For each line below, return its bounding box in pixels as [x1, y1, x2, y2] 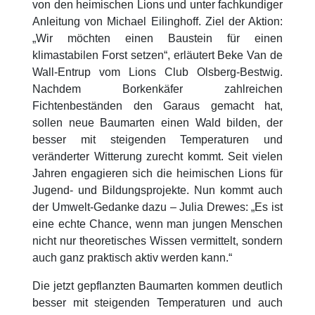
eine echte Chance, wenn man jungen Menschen [32, 218, 283, 230]
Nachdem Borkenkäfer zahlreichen [32, 83, 283, 95]
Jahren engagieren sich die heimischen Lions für [32, 167, 283, 179]
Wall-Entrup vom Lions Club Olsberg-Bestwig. [32, 66, 283, 78]
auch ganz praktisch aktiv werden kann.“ [32, 252, 232, 264]
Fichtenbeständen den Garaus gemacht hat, [32, 100, 283, 112]
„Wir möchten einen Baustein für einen [32, 32, 283, 44]
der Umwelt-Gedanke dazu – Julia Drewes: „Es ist [32, 201, 283, 213]
